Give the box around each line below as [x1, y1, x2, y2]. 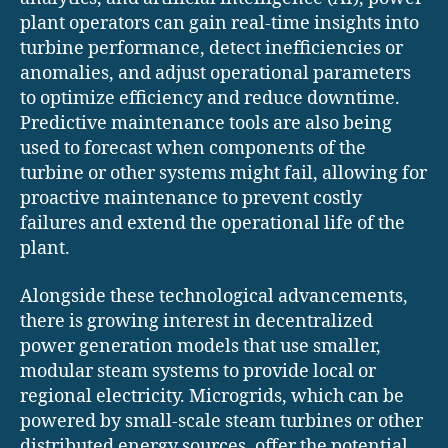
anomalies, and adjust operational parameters [20, 62, 411, 86]
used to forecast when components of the [20, 137, 366, 161]
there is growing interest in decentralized [20, 309, 373, 333]
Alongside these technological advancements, [20, 284, 408, 308]
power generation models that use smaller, [20, 334, 381, 358]
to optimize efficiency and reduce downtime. [20, 87, 400, 111]
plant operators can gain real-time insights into [20, 12, 419, 36]
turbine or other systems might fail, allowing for [20, 162, 427, 186]
